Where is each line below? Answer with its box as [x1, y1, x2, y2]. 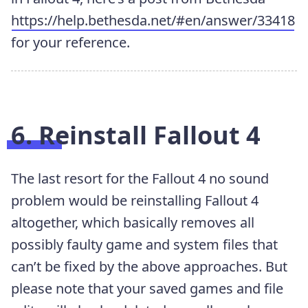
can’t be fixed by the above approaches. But [11, 257, 287, 276]
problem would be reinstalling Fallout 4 [11, 191, 258, 210]
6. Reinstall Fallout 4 [11, 118, 261, 153]
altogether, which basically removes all [11, 213, 254, 232]
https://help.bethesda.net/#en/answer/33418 [11, 11, 295, 30]
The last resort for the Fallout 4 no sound [11, 169, 269, 188]
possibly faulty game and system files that [11, 235, 278, 254]
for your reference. [11, 33, 130, 52]
